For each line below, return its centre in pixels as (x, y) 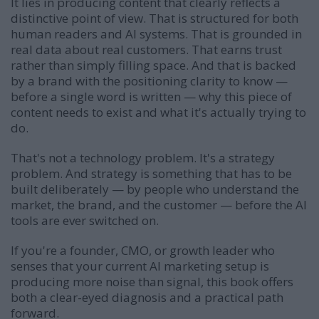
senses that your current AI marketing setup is (140, 266)
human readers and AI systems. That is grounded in (156, 33)
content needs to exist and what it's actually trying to (158, 112)
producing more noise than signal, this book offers (152, 281)
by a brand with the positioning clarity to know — (149, 80)
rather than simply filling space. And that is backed (153, 65)
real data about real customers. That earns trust (146, 49)
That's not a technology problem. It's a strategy (143, 157)
